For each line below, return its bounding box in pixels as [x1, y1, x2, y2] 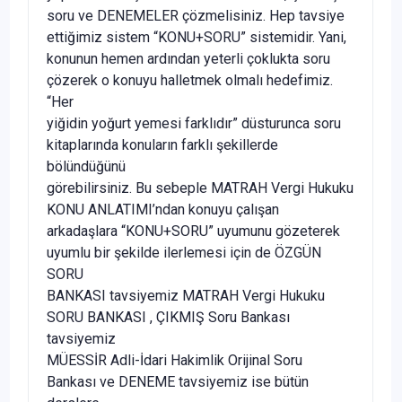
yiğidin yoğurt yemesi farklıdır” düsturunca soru [47, 115, 341, 133]
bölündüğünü [47, 158, 126, 176]
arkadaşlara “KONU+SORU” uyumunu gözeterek [47, 223, 340, 240]
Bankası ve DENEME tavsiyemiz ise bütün [47, 373, 309, 391]
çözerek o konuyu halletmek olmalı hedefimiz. [47, 72, 333, 90]
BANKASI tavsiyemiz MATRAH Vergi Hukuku [47, 287, 325, 305]
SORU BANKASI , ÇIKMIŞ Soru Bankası [47, 309, 290, 327]
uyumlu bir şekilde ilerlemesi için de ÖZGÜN [47, 244, 321, 262]
